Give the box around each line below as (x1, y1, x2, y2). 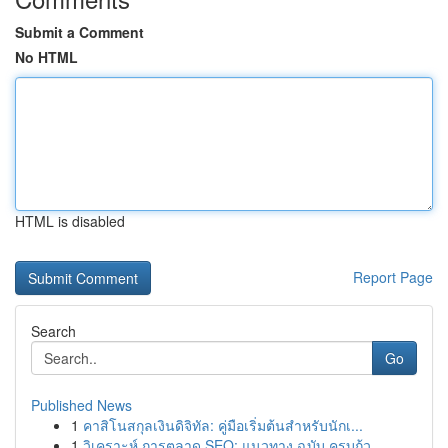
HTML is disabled (15, 211, 125, 231)
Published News (31, 395, 132, 415)
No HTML (15, 47, 78, 67)
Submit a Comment (15, 22, 144, 42)
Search (31, 321, 76, 341)
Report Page (353, 267, 433, 287)
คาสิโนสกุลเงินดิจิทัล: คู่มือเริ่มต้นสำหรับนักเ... (83, 415, 363, 435)
